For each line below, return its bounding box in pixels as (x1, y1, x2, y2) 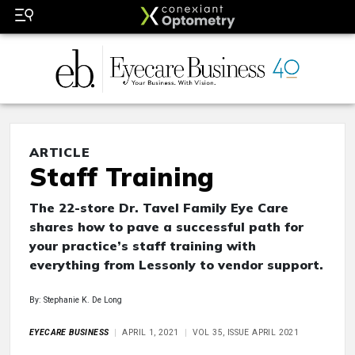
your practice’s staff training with (29, 238, 256, 254)
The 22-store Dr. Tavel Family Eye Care (29, 200, 288, 216)
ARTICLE (29, 144, 90, 161)
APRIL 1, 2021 (122, 327, 179, 338)
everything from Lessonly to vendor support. (29, 257, 323, 273)
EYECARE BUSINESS (29, 327, 109, 338)
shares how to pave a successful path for (29, 219, 303, 235)
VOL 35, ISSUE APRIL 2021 (192, 327, 300, 338)
